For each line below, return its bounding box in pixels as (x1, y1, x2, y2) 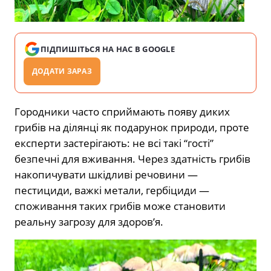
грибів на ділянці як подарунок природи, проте (15, 120, 249, 134)
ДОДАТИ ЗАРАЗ (32, 65, 92, 76)
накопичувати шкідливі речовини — (15, 167, 198, 181)
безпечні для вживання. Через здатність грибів (15, 151, 250, 166)
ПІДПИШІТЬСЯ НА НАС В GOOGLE (41, 43, 175, 54)
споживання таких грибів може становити (15, 198, 226, 213)
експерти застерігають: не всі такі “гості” (15, 135, 214, 150)
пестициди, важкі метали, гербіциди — (15, 183, 209, 197)
